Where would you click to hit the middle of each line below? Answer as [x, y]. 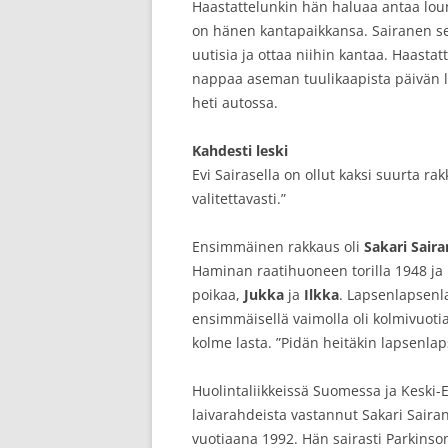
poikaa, [218, 294]
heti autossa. [235, 102]
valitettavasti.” [239, 198]
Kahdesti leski [240, 150]
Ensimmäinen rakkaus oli [278, 246]
